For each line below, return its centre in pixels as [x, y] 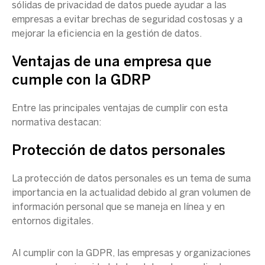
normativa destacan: [56, 123]
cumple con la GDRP [81, 81]
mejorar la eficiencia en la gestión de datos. [107, 34]
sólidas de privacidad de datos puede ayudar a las [119, 6]
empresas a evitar [52, 20]
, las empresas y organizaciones [182, 253]
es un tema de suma [206, 179]
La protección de [50, 179]
